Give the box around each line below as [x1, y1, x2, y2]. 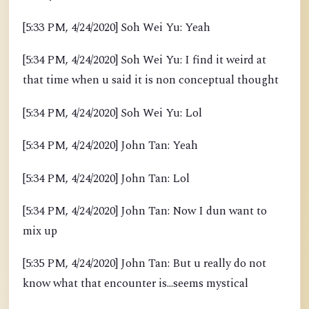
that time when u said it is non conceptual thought [23, 72, 279, 90]
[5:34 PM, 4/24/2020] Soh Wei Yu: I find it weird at [23, 52, 266, 70]
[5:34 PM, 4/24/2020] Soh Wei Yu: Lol [23, 104, 202, 122]
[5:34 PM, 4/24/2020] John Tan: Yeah [23, 137, 198, 155]
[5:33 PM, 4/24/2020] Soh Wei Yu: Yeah [23, 19, 210, 37]
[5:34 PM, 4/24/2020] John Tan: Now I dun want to [23, 203, 267, 220]
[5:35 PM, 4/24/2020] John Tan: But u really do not [23, 255, 266, 273]
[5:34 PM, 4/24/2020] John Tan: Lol [23, 170, 190, 188]
